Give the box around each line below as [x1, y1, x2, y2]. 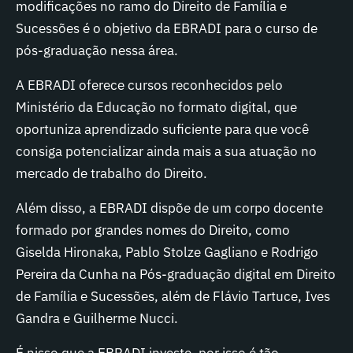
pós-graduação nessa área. [16, 42, 178, 59]
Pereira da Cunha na [16, 266, 139, 283]
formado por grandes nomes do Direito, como [16, 221, 290, 239]
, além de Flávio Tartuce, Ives [154, 288, 330, 305]
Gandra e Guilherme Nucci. [16, 310, 178, 327]
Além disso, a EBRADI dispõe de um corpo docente [16, 199, 323, 217]
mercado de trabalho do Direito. [16, 165, 207, 182]
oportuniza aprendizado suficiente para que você [16, 121, 309, 138]
